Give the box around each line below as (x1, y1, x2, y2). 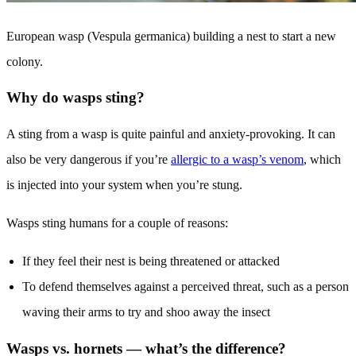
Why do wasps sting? (6, 89, 149, 106)
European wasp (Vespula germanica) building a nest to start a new (6, 29, 336, 43)
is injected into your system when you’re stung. (6, 178, 242, 192)
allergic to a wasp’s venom (171, 153, 304, 167)
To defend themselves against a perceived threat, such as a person (22, 280, 349, 294)
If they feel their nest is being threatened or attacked (22, 254, 280, 269)
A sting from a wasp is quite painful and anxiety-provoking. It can (6, 127, 335, 141)
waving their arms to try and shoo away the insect (22, 305, 270, 319)
